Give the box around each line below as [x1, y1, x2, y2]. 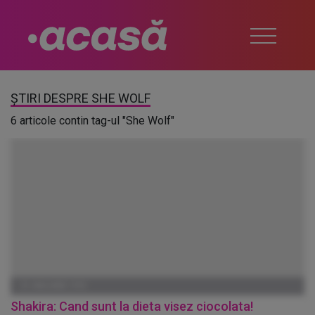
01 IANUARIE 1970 [21, 281, 86, 290]
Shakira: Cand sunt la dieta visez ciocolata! [11, 299, 253, 314]
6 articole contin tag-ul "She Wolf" [11, 114, 174, 127]
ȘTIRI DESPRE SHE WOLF [11, 91, 150, 105]
